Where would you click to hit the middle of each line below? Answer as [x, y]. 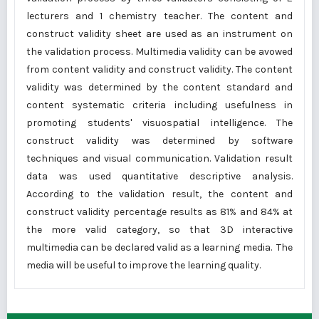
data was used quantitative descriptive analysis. [159, 176]
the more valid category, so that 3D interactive [159, 230]
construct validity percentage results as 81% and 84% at [159, 212]
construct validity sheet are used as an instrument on [159, 34]
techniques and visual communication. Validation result [159, 158]
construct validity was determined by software [159, 141]
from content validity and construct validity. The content [159, 69]
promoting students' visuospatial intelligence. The [159, 123]
